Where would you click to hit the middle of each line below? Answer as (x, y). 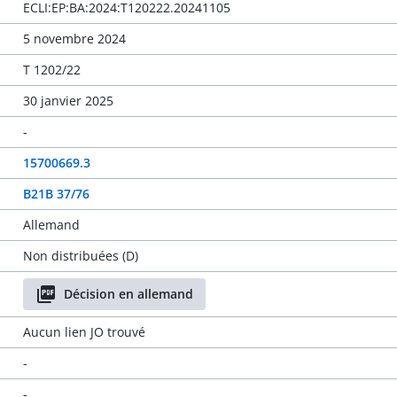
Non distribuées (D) (80, 256)
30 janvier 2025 (68, 101)
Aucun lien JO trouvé (84, 332)
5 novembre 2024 (74, 39)
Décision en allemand (128, 294)
